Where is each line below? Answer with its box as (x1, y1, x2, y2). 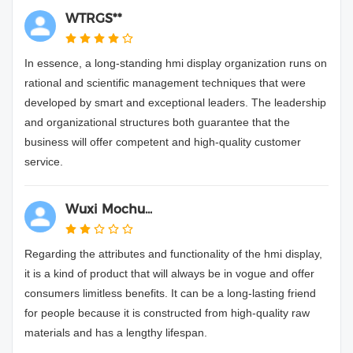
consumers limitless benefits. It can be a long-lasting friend (24, 287, 316, 300)
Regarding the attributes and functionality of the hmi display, (24, 247, 322, 261)
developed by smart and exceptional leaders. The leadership (24, 96, 326, 110)
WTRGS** (65, 11, 122, 27)
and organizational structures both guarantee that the (24, 116, 290, 129)
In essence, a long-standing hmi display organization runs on (24, 57, 327, 70)
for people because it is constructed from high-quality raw (24, 307, 310, 320)
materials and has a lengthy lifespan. (24, 326, 207, 340)
